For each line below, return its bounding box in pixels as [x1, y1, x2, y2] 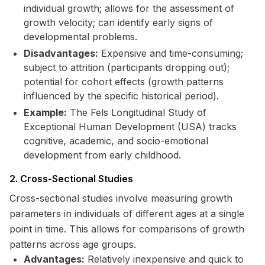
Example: [24, 106, 67, 118]
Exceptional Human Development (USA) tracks [24, 121, 237, 132]
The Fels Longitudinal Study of [67, 106, 206, 118]
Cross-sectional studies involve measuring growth [9, 192, 232, 204]
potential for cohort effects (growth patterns [24, 76, 224, 88]
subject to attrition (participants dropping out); [24, 62, 230, 73]
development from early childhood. [24, 149, 181, 161]
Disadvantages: [24, 47, 98, 59]
